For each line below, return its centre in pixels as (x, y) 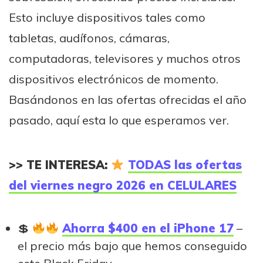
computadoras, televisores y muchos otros (125, 58)
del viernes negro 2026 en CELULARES (123, 185)
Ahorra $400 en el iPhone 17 (148, 228)
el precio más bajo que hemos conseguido (132, 245)
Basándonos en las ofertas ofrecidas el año (128, 99)
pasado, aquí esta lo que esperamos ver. (119, 120)
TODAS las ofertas (185, 164)
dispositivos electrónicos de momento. (114, 79)
